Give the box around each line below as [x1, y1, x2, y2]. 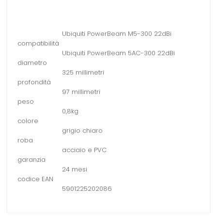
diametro [17, 58, 47, 68]
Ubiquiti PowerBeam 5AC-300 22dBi [62, 48, 175, 58]
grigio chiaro [62, 126, 103, 136]
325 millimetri [62, 68, 104, 77]
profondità [17, 77, 51, 87]
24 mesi [62, 165, 87, 174]
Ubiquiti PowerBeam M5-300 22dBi [62, 29, 171, 39]
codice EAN [17, 174, 53, 184]
